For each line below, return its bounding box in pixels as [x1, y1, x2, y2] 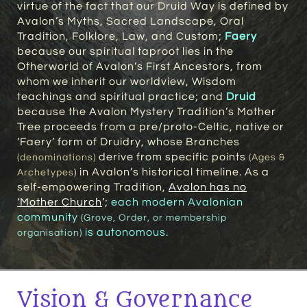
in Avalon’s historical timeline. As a [77, 167, 269, 177]
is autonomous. [82, 227, 169, 238]
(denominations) [17, 153, 96, 162]
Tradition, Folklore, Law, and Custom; [17, 31, 225, 42]
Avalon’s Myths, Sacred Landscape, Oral [17, 16, 244, 27]
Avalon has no [169, 182, 247, 193]
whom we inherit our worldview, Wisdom [17, 76, 236, 87]
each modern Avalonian [111, 197, 243, 208]
